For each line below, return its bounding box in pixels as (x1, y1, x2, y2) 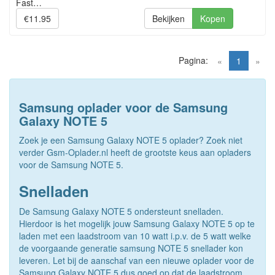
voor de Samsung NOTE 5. (19, 158, 123, 171)
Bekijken (152, 12, 185, 25)
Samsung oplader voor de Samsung (19, 98, 228, 116)
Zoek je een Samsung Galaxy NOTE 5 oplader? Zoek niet (19, 134, 242, 146)
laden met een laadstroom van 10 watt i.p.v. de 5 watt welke (19, 230, 251, 242)
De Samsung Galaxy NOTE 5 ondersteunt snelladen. (19, 205, 223, 217)
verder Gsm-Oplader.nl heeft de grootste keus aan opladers (19, 146, 251, 158)
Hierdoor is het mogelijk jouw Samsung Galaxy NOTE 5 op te (19, 217, 255, 230)
